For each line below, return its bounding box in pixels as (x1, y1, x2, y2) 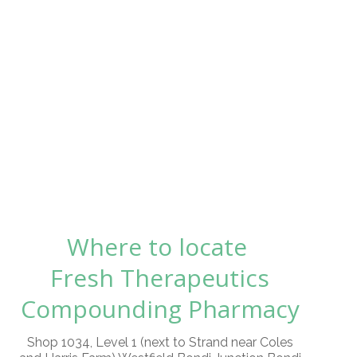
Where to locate (66, 230, 253, 263)
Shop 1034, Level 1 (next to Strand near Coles (26, 335, 293, 350)
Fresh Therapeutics (50, 261, 269, 294)
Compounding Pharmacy (20, 292, 300, 325)
